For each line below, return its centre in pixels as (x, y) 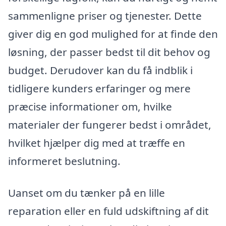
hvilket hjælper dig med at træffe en (97, 143)
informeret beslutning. (64, 161)
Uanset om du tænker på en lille (87, 193)
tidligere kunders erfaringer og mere (99, 88)
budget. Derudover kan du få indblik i (100, 70)
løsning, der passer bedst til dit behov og (109, 52)
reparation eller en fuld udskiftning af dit (108, 211)
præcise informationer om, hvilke (90, 106)
